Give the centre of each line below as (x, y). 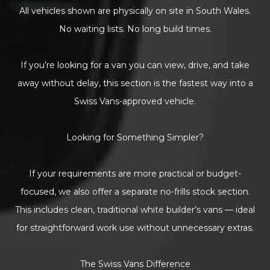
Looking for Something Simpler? (135, 138)
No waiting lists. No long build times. (135, 29)
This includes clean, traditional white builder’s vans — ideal (135, 210)
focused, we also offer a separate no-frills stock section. (135, 192)
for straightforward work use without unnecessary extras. (135, 228)
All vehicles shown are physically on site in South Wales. (135, 11)
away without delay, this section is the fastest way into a (135, 83)
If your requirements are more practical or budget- (135, 174)
